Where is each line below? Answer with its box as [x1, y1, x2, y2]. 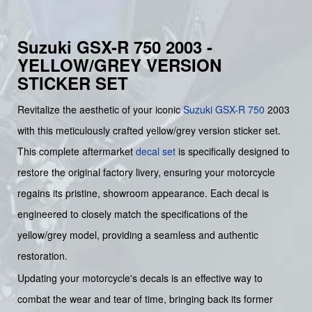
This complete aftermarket [17, 143, 136, 158]
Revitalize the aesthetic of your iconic [17, 102, 183, 116]
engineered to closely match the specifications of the [17, 206, 248, 221]
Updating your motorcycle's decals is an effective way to [17, 270, 263, 285]
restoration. [17, 248, 68, 263]
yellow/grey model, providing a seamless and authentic [17, 227, 258, 242]
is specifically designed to [175, 143, 290, 158]
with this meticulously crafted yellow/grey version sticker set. [17, 123, 281, 137]
